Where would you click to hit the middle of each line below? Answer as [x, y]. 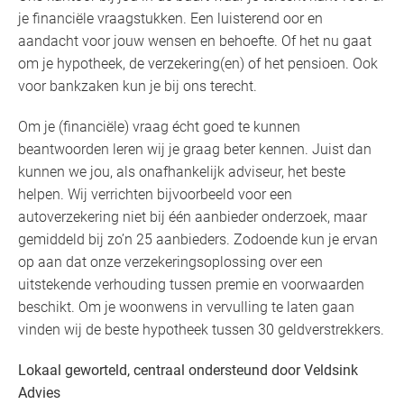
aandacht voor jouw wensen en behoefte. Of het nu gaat [195, 41]
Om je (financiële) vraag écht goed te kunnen [159, 127]
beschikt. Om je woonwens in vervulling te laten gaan [186, 308]
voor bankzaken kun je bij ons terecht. [138, 87]
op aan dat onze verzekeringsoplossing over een [170, 262]
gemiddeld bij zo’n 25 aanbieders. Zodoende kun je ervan [198, 240]
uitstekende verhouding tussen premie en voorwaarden [191, 285]
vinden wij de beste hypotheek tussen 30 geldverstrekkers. [201, 330]
